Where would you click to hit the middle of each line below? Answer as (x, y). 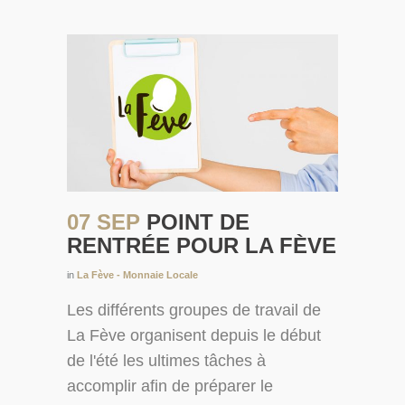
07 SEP (107, 221)
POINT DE (198, 221)
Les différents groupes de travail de (194, 310)
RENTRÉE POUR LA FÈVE (202, 245)
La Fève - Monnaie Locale (137, 274)
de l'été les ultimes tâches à (166, 360)
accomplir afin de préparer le (170, 386)
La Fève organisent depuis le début (194, 335)
